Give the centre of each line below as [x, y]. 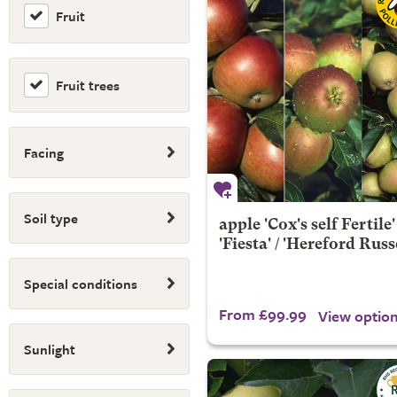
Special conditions [81, 284]
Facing [44, 152]
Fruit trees [88, 85]
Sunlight [50, 349]
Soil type [51, 218]
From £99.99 [262, 314]
